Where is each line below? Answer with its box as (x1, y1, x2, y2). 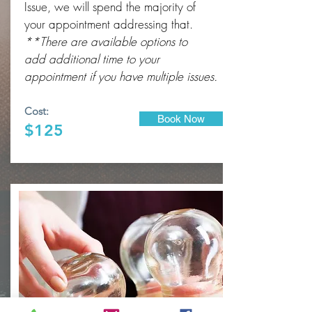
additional (49, 51, 99, 67)
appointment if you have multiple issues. (24, 68, 217, 84)
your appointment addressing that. (24, 16, 193, 32)
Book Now (157, 113, 205, 125)
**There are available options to (24, 33, 187, 49)
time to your (99, 51, 159, 67)
